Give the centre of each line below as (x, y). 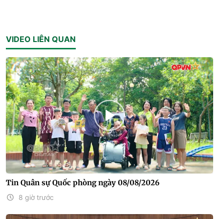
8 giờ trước (36, 197)
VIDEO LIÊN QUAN (41, 39)
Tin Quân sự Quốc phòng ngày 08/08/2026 (83, 183)
